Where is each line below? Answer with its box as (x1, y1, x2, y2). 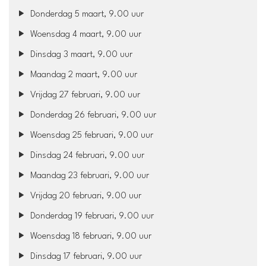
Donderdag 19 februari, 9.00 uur (28, 211, 154, 221)
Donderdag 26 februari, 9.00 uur (28, 110, 157, 120)
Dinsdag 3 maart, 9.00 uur (28, 50, 133, 59)
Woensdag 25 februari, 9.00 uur (28, 131, 154, 140)
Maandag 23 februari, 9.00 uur (28, 171, 150, 180)
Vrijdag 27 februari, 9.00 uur (28, 90, 141, 100)
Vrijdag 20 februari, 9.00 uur (28, 191, 142, 201)
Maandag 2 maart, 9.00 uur (28, 70, 138, 80)
